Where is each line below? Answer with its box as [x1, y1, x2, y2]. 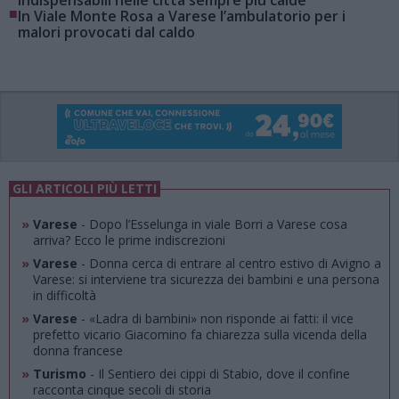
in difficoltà [32, 287, 96, 305]
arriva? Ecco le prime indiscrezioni [32, 232, 225, 249]
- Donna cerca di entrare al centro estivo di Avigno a [77, 255, 381, 273]
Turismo [28, 365, 86, 383]
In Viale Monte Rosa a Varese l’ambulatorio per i [18, 5, 346, 26]
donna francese [32, 342, 123, 360]
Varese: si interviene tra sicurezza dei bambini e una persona [32, 271, 379, 289]
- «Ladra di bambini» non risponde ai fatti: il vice [77, 310, 354, 328]
